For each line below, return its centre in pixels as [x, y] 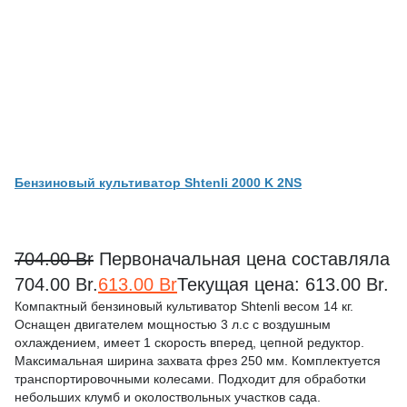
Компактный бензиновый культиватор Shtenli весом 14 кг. [184, 307]
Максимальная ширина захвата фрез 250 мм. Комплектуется [198, 361]
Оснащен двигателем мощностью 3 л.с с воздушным [173, 325]
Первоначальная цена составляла [244, 259]
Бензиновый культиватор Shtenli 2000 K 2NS [158, 182]
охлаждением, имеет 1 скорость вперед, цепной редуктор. [189, 343]
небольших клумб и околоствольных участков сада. [168, 397]
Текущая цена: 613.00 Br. [283, 285]
